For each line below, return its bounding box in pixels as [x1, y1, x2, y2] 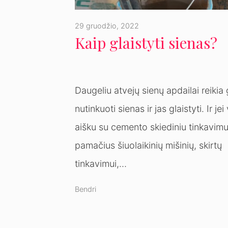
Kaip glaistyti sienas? [75, 33, 217, 53]
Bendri [75, 185, 96, 194]
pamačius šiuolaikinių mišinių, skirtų [75, 140, 222, 151]
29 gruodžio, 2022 [75, 21, 139, 31]
